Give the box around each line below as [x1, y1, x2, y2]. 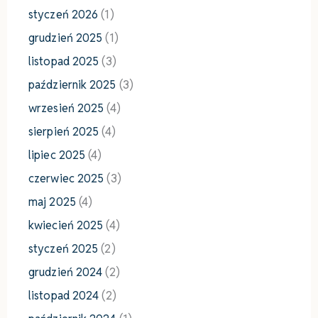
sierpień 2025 [28, 124, 99, 140]
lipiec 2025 [28, 148, 86, 163]
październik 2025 [28, 77, 116, 93]
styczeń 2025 [28, 241, 99, 257]
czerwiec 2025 [28, 171, 104, 187]
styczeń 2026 [28, 7, 99, 23]
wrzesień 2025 [28, 101, 104, 116]
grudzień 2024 [28, 265, 103, 280]
